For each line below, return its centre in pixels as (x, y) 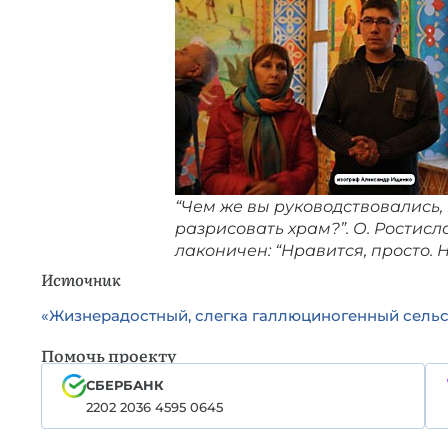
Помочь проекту (108, 355)
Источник (81, 279)
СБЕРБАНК (124, 385)
